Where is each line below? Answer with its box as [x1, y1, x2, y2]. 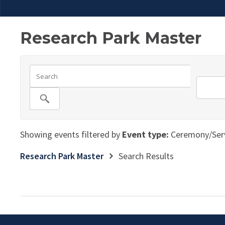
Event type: [122, 129, 169, 141]
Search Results [119, 150, 174, 162]
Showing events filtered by [20, 129, 122, 141]
